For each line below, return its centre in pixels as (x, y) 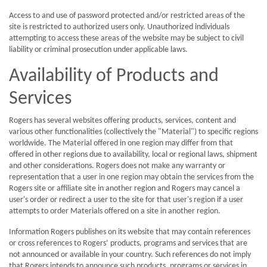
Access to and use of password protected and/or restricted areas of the (127, 16)
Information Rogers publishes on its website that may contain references (130, 232)
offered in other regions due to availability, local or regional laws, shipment (133, 155)
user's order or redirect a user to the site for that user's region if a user (126, 200)
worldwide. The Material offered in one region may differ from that (121, 143)
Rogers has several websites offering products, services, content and (122, 121)
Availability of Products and (114, 76)
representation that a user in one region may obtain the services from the (131, 177)
